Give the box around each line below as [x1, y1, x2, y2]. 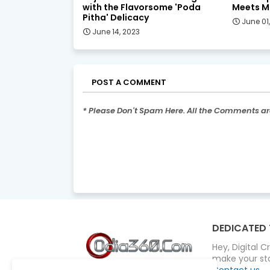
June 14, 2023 [92, 26, 140, 37]
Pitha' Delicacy [83, 11, 149, 24]
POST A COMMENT [92, 76, 166, 88]
